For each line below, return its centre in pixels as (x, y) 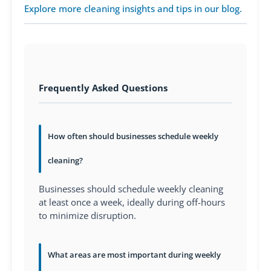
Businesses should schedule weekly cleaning (131, 188)
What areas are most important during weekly (134, 255)
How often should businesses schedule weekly (133, 136)
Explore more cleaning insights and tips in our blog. (133, 8)
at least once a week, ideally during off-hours (132, 202)
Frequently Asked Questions (103, 87)
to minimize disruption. (87, 215)
